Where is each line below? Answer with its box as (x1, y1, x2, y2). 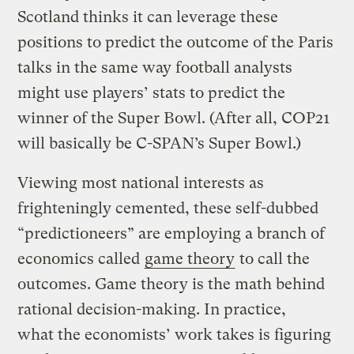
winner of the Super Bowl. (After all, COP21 (17, 109, 331, 128)
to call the (235, 250, 311, 269)
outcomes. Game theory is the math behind (17, 275, 326, 294)
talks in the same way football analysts (17, 58, 293, 77)
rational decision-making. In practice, (17, 300, 287, 319)
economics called (17, 250, 145, 269)
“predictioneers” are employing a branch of (17, 224, 326, 243)
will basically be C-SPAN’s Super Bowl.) (17, 134, 302, 153)
